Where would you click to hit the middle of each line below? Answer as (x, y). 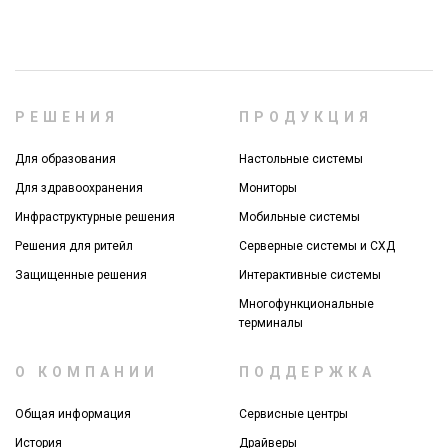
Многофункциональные (306, 304)
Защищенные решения (81, 275)
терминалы (271, 323)
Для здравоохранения (79, 188)
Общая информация (73, 414)
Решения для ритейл (74, 246)
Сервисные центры (293, 414)
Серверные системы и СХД (317, 246)
